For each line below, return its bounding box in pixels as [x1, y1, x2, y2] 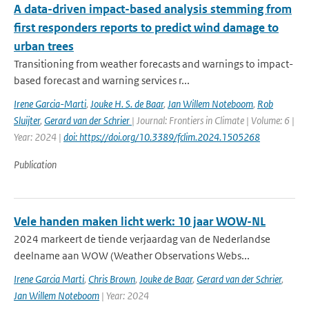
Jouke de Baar [139, 272, 192, 286]
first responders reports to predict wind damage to [14, 20, 279, 35]
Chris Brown [88, 272, 135, 286]
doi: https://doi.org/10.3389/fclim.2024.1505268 [63, 130, 260, 143]
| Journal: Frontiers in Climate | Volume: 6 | [132, 114, 295, 127]
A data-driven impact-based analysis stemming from [14, 1, 292, 17]
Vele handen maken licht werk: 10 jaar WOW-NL [14, 214, 266, 229]
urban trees [14, 39, 74, 54]
